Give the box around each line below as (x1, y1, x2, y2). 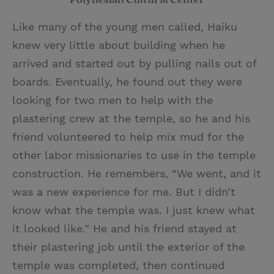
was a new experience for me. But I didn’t (12, 185, 235, 198)
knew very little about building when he (12, 38, 225, 51)
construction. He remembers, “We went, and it (12, 166, 261, 180)
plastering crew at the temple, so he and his (12, 111, 250, 125)
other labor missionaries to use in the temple (12, 148, 256, 161)
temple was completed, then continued (12, 258, 224, 272)
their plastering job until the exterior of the (12, 240, 245, 253)
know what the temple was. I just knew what (12, 203, 255, 217)
